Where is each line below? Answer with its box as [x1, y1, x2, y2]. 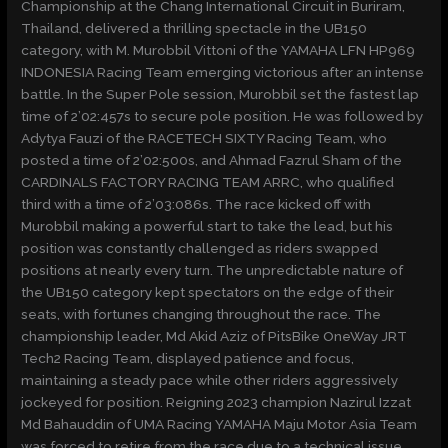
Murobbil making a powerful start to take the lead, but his [21, 218, 394, 235]
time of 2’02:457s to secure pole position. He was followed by [21, 108, 424, 125]
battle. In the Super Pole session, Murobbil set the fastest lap [21, 86, 420, 103]
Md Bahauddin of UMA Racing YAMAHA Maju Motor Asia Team [21, 416, 418, 433]
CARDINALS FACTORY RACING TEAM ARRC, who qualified [21, 174, 395, 191]
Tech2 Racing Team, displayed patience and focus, [21, 350, 355, 367]
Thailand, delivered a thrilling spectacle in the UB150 [21, 20, 368, 37]
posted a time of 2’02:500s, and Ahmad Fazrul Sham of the [21, 152, 403, 169]
